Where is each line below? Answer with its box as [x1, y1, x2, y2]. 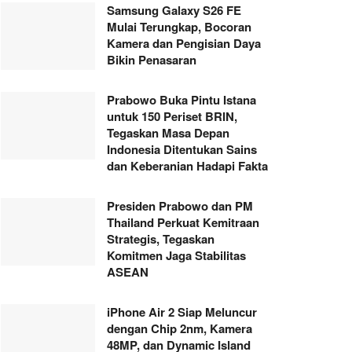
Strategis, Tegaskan [107, 230, 214, 248]
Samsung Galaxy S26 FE [107, 2, 241, 20]
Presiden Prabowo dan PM [107, 197, 253, 215]
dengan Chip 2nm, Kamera [107, 320, 252, 338]
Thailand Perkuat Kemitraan [107, 214, 259, 232]
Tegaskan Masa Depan [107, 124, 229, 142]
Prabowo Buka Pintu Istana [107, 91, 256, 109]
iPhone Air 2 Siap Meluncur [107, 303, 257, 321]
